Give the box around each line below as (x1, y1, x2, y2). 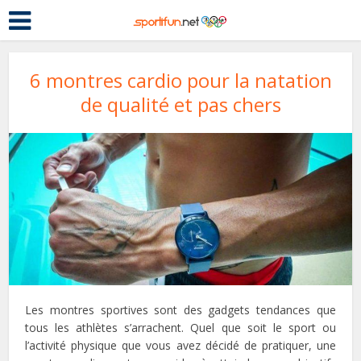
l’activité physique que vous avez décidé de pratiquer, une (25, 337, 336, 353)
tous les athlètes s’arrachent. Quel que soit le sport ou (25, 319, 336, 335)
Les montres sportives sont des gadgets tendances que (25, 301, 336, 317)
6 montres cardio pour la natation (29, 67, 332, 93)
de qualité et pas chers (80, 91, 281, 118)
